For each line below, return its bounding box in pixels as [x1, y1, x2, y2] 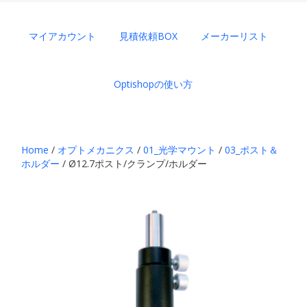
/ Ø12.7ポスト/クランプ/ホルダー [60, 157, 208, 170]
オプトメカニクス [58, 143, 135, 156]
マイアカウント [28, 29, 96, 42]
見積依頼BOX [119, 29, 177, 42]
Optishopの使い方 [114, 77, 193, 90]
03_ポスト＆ [225, 143, 279, 156]
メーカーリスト [200, 29, 268, 42]
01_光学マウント [143, 143, 217, 156]
